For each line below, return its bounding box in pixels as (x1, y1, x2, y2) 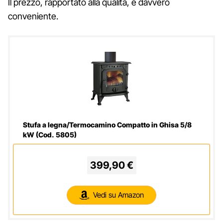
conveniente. (8, 10, 58, 21)
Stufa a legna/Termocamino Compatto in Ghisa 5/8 (23, 120, 192, 129)
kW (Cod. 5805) (23, 130, 77, 139)
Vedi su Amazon (93, 190, 144, 200)
